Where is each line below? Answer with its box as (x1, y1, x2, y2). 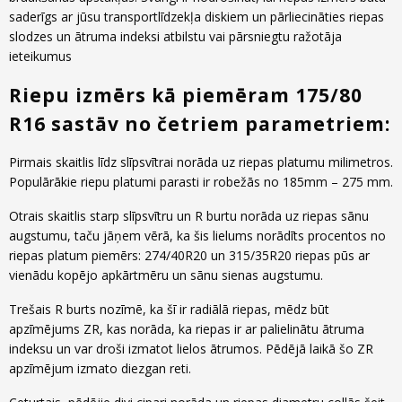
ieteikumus (9, 48, 72, 66)
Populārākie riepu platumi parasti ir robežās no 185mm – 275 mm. (9, 173, 393, 191)
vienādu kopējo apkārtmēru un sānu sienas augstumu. (9, 267, 323, 284)
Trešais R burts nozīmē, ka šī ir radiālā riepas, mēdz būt (9, 301, 329, 319)
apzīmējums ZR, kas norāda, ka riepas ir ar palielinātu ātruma (9, 320, 364, 338)
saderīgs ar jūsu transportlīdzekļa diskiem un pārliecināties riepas (9, 8, 384, 26)
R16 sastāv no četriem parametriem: (9, 111, 390, 137)
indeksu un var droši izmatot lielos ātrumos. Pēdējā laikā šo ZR (9, 340, 373, 358)
